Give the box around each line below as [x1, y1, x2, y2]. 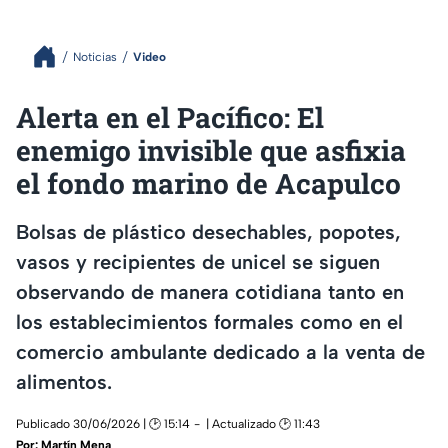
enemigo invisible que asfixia [16, 132, 406, 169]
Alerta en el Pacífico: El [16, 99, 324, 136]
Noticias [73, 49, 117, 64]
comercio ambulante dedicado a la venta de [16, 339, 425, 364]
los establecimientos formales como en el [16, 309, 403, 334]
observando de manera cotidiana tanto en [16, 279, 404, 304]
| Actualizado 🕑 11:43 [206, 417, 320, 432]
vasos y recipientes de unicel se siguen [16, 249, 380, 274]
